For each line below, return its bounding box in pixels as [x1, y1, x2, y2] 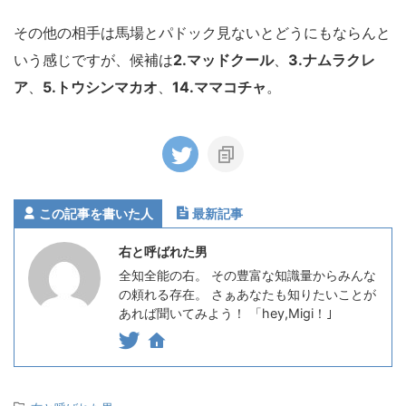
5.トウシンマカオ [43, 77, 158, 96]
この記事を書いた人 [39, 205, 153, 221]
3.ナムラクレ [288, 50, 375, 69]
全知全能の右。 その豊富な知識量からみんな [119, 266, 376, 283]
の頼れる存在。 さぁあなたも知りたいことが [119, 285, 376, 302]
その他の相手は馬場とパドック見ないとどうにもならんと [14, 23, 391, 42]
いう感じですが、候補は [14, 50, 173, 69]
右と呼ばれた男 [119, 243, 208, 259]
